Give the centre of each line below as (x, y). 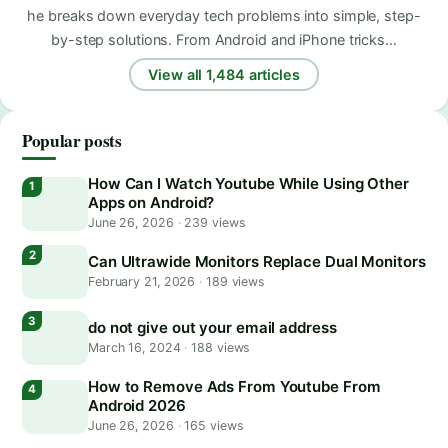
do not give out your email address (212, 328)
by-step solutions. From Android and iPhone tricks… (224, 40)
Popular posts (72, 141)
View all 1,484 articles (224, 74)
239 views (213, 223)
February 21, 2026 (144, 282)
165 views (212, 426)
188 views (219, 348)
